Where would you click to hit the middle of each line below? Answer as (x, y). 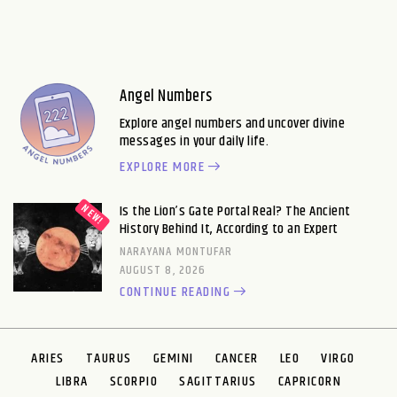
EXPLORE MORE (162, 167)
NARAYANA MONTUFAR (176, 251)
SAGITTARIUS (218, 381)
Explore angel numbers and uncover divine (233, 123)
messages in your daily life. (195, 141)
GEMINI (173, 358)
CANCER (237, 358)
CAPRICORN (309, 381)
